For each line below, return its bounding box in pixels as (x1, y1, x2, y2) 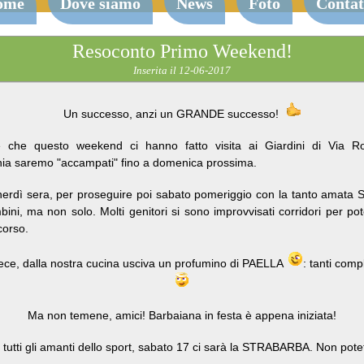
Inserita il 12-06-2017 (133, 64, 231, 76)
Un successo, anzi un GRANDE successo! (63, 107, 285, 120)
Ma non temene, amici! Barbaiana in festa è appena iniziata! (28, 309, 336, 322)
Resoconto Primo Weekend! (71, 41, 292, 62)
